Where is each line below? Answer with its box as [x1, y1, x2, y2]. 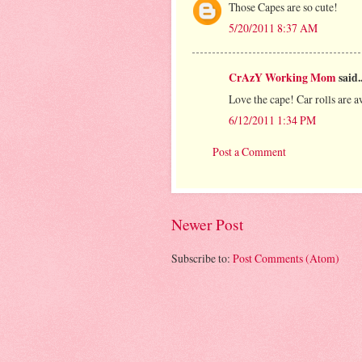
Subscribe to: [171, 250, 233, 267]
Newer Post [171, 213, 243, 234]
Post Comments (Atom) [233, 250, 339, 267]
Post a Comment [213, 144, 286, 160]
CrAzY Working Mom [229, 69, 336, 86]
